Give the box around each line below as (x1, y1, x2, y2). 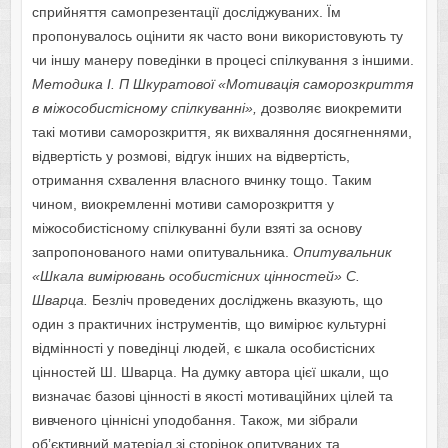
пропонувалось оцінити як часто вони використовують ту (31, 28, 403, 45)
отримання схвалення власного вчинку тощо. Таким (31, 172, 372, 189)
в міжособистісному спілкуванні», (31, 100, 257, 117)
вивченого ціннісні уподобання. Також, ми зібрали (31, 412, 358, 429)
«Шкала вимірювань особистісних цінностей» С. (31, 268, 360, 285)
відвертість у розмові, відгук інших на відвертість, (31, 148, 350, 165)
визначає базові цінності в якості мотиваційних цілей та (31, 388, 393, 405)
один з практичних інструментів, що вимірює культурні (31, 316, 386, 333)
